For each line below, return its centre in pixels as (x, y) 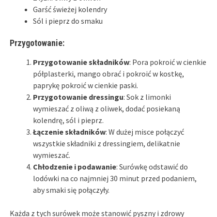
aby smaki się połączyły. (71, 190)
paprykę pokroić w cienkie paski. (85, 85)
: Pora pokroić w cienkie (168, 62)
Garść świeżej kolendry (70, 9)
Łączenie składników (69, 132)
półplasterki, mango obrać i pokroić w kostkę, (108, 73)
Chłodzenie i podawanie (75, 166)
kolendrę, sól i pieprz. (68, 120)
